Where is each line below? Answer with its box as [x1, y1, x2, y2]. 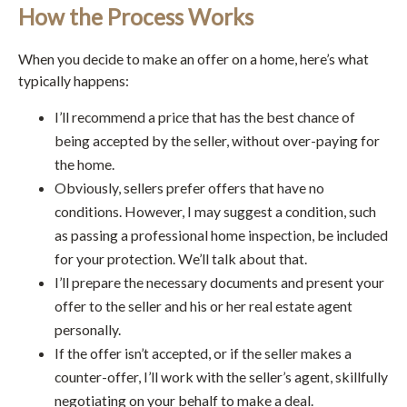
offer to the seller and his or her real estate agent [55, 297, 352, 315]
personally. [55, 321, 121, 339]
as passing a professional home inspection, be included [55, 226, 388, 244]
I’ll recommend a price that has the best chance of [55, 108, 355, 126]
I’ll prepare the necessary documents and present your [55, 273, 384, 292]
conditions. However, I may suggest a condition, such [55, 203, 376, 221]
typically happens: [18, 72, 129, 90]
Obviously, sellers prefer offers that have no [55, 179, 324, 197]
